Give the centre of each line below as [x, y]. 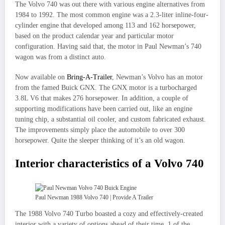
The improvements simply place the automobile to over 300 [100, 130]
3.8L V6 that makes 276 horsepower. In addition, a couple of [102, 98]
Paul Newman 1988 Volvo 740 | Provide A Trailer [94, 198]
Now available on [41, 77]
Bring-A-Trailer [89, 77]
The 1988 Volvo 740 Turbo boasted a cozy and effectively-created [109, 214]
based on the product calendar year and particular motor [94, 36]
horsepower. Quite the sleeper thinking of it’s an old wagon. [100, 140]
